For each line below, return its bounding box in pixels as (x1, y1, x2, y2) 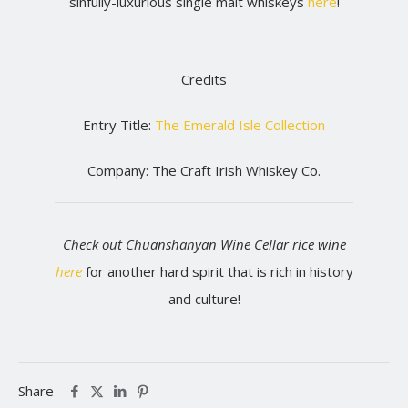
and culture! (168, 290, 240, 308)
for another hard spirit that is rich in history (81, 262, 353, 280)
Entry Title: (83, 116, 155, 134)
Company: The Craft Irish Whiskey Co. (87, 161, 321, 179)
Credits (181, 70, 227, 88)
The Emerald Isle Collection (155, 116, 325, 134)
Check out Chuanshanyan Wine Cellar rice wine (62, 235, 346, 253)
